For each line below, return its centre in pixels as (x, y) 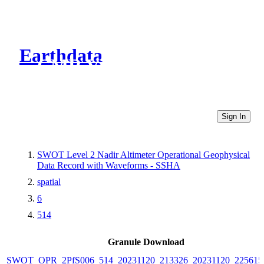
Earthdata (61, 56)
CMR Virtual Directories (137, 66)
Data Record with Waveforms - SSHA (109, 165)
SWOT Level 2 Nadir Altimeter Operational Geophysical (143, 154)
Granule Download (146, 242)
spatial (49, 181)
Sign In (234, 116)
